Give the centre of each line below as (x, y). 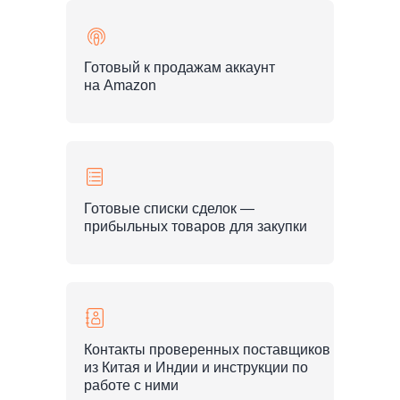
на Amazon (120, 85)
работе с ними (131, 385)
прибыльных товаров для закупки (196, 226)
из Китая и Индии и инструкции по (196, 367)
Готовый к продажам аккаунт (179, 67)
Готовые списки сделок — (169, 208)
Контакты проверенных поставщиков (207, 350)
